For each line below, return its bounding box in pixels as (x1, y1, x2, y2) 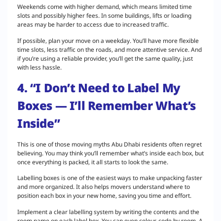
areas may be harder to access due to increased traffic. (17, 20, 170, 29)
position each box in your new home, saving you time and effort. (17, 191, 193, 200)
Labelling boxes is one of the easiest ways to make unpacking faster (17, 174, 202, 183)
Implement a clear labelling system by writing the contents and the (17, 207, 199, 216)
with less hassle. (17, 63, 63, 72)
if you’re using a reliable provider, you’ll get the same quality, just (17, 54, 193, 63)
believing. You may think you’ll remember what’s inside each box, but (17, 149, 204, 158)
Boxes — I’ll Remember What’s (17, 97, 196, 114)
